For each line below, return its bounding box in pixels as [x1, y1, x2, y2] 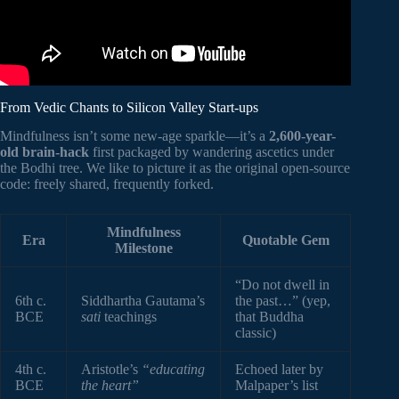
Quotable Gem [241, 232, 330, 248]
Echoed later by [235, 362, 323, 378]
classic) [235, 325, 276, 341]
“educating [142, 362, 205, 378]
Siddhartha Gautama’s [81, 293, 205, 309]
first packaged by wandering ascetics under [89, 144, 334, 160]
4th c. [15, 362, 46, 378]
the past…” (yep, [235, 293, 330, 309]
